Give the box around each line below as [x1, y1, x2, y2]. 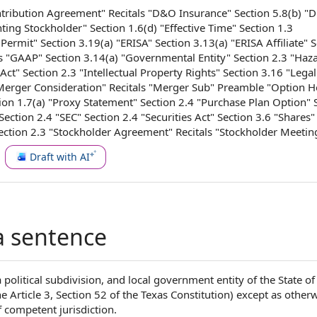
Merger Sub [153, 80, 210, 94]
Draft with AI [30, 149, 90, 163]
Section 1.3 [239, 21, 293, 35]
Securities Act [145, 110, 210, 124]
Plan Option [248, 95, 306, 109]
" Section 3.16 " [216, 65, 290, 79]
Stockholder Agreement [53, 125, 168, 139]
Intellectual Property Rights [83, 65, 216, 79]
